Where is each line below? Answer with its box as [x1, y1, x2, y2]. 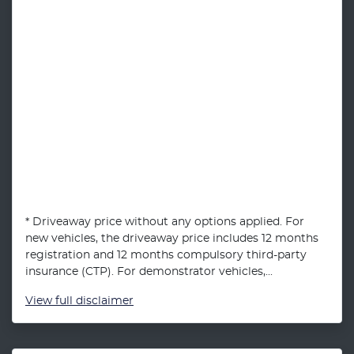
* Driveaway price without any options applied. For [25, 217, 304, 228]
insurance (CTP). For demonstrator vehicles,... [25, 266, 273, 277]
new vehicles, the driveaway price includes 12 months [25, 233, 318, 244]
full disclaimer [55, 296, 134, 307]
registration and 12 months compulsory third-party [25, 250, 307, 261]
